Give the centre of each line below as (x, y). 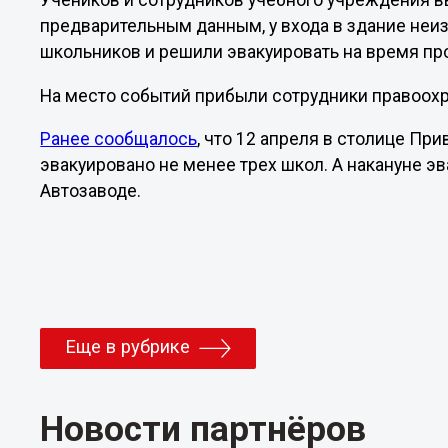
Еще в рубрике (128, 346)
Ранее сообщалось (119, 139)
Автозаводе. (91, 191)
